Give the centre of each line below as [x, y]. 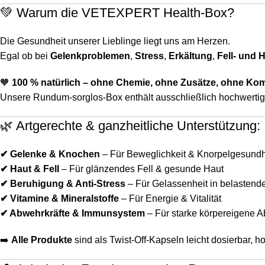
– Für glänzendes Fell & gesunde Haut [141, 169]
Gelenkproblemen [90, 56]
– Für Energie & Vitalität [170, 199]
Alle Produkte [42, 240]
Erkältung [190, 56]
